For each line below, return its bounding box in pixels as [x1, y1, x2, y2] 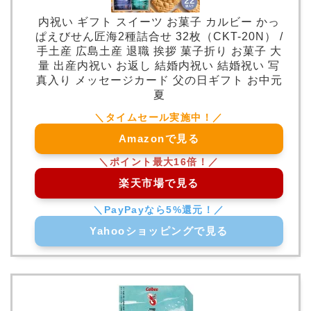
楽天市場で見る [119, 176, 199, 189]
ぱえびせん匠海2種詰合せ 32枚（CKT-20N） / [35, 30, 283, 42]
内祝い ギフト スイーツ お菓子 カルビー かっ [38, 15, 280, 28]
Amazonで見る [119, 132, 199, 144]
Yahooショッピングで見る [90, 224, 228, 237]
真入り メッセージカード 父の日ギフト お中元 [35, 74, 283, 86]
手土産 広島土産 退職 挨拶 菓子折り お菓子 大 [36, 44, 282, 57]
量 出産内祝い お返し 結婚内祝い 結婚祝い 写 [38, 59, 280, 72]
